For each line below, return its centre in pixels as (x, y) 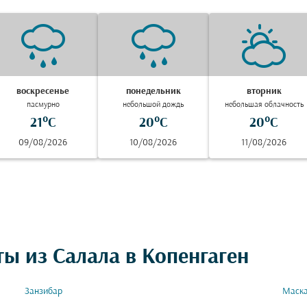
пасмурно (43, 105)
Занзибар (44, 292)
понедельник (153, 91)
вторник (264, 91)
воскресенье (43, 91)
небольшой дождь (153, 105)
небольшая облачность (264, 105)
